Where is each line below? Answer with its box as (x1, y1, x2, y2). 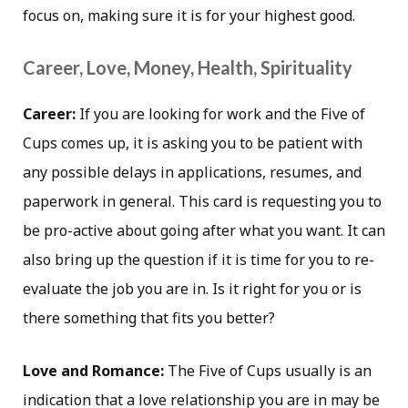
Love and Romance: (23, 360, 164, 381)
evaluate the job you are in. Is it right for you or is (23, 278, 362, 299)
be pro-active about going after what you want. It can (23, 219, 385, 240)
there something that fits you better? (23, 307, 275, 328)
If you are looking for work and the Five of (76, 103, 365, 124)
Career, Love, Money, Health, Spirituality (23, 56, 352, 78)
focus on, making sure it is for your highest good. (23, 5, 355, 25)
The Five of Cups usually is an (164, 360, 372, 381)
